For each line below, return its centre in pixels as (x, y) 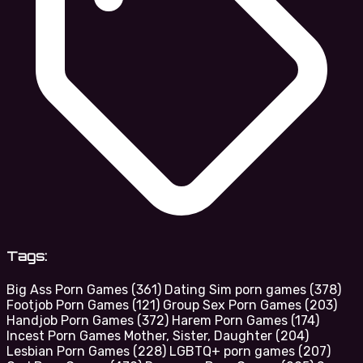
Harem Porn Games (231, 320)
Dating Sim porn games (237, 289)
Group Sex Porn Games (234, 305)
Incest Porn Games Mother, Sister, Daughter (141, 335)
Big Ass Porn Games (69, 289)
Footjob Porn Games (69, 305)
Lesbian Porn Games (70, 351)
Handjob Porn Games (72, 320)
